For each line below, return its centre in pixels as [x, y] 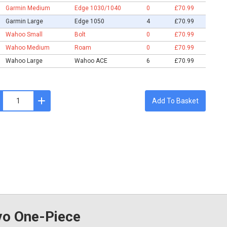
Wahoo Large [24, 61]
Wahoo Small [24, 34]
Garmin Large [24, 21]
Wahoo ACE [91, 61]
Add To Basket [175, 101]
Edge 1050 [89, 21]
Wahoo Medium [27, 47]
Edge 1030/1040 [98, 8]
